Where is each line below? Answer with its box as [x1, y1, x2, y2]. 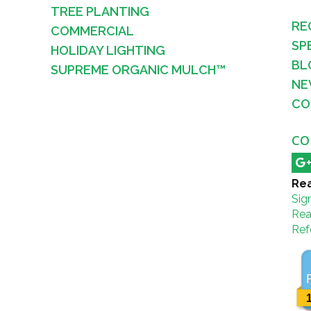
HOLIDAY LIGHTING [51, 43, 165, 58]
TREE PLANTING [51, 4, 149, 19]
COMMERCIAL [51, 24, 134, 39]
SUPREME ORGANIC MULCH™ [51, 62, 226, 78]
